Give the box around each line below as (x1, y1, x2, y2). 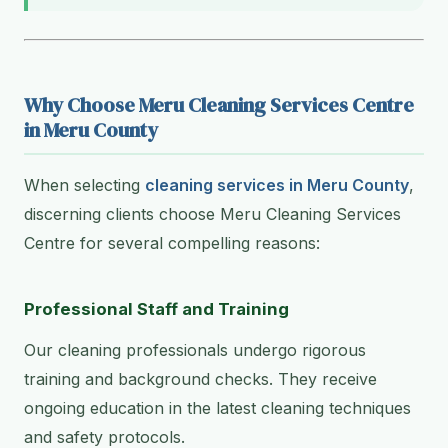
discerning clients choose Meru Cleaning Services (24, 204, 401, 225)
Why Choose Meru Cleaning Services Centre (24, 91, 414, 120)
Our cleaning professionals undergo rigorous (24, 340, 366, 361)
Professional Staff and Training (24, 299, 289, 320)
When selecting (24, 175, 145, 196)
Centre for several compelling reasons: (24, 233, 320, 254)
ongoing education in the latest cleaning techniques (24, 398, 411, 419)
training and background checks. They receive (24, 369, 377, 390)
